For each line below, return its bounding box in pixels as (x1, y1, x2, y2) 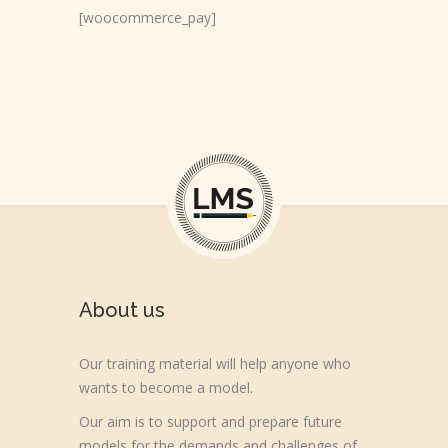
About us (79, 298, 165, 322)
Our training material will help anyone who (79, 354, 351, 373)
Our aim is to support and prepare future (79, 412, 342, 431)
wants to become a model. (79, 378, 253, 397)
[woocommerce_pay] (79, 8, 216, 27)
